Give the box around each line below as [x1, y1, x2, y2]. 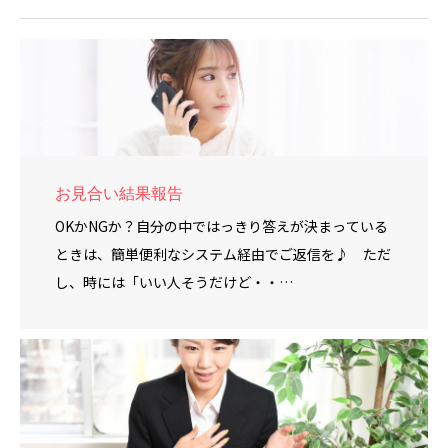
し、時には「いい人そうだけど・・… [55, 271, 293, 292]
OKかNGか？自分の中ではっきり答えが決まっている [55, 215, 388, 236]
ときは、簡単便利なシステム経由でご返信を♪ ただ [55, 243, 391, 264]
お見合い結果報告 [55, 184, 183, 202]
